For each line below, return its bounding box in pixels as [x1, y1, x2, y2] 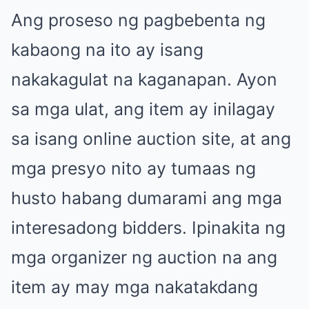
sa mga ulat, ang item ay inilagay [11, 98, 275, 119]
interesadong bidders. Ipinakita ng [11, 217, 286, 238]
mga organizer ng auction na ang [11, 246, 277, 268]
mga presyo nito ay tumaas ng [11, 157, 256, 179]
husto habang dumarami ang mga [11, 187, 282, 208]
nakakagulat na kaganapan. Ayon [11, 68, 277, 90]
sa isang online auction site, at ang [11, 128, 291, 149]
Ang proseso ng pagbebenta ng [11, 9, 266, 30]
